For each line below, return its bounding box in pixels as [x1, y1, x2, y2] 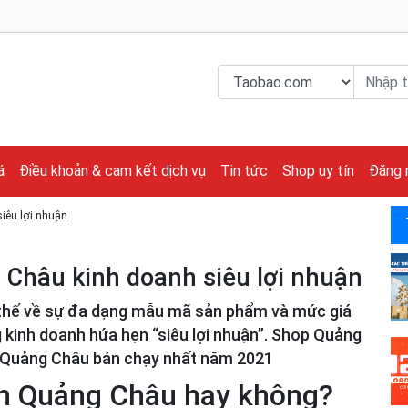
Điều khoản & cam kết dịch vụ [19, 162, 206, 179]
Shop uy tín [282, 162, 354, 179]
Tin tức [220, 162, 268, 179]
